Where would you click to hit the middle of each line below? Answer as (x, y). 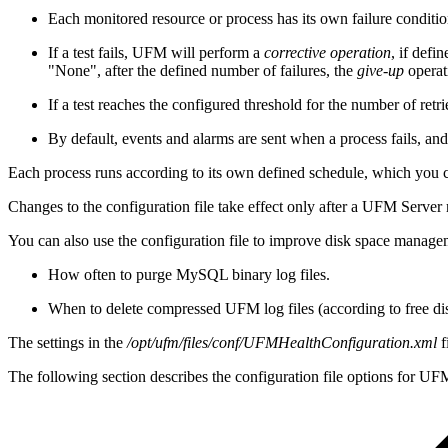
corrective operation (327, 52)
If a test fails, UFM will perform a (156, 52)
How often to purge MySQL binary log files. (189, 274)
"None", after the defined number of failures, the (202, 70)
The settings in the (67, 342)
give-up (380, 70)
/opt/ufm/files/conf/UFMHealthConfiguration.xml (282, 342)
